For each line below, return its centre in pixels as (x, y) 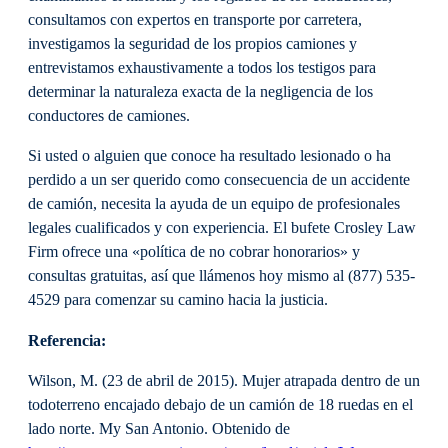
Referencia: (67, 340)
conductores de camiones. (109, 116)
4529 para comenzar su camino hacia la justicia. (178, 300)
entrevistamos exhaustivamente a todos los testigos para (202, 68)
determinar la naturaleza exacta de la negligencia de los (200, 92)
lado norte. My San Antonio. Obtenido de (159, 428)
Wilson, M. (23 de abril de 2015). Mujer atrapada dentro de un (224, 380)
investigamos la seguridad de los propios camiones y (192, 44)
